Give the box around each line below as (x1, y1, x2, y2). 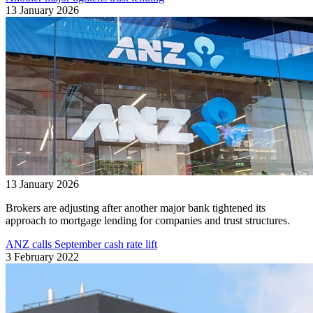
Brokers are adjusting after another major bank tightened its (6, 201, 265, 214)
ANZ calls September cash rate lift (6, 238, 157, 250)
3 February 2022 (6, 250, 79, 263)
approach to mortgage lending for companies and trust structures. (6, 214, 290, 226)
